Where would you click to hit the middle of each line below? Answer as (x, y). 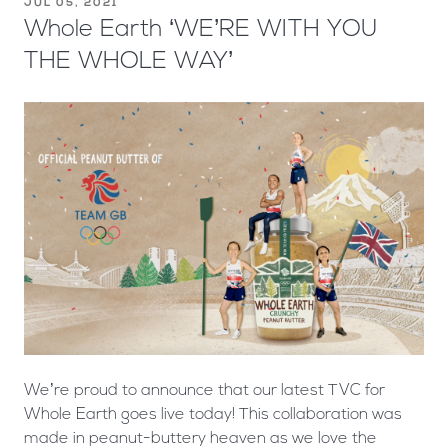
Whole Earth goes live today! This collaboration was (213, 415)
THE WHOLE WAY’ (128, 62)
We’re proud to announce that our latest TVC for (204, 391)
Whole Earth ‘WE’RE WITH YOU (200, 30)
